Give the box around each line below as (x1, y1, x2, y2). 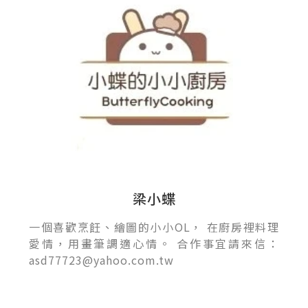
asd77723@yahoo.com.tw (29, 251, 174, 268)
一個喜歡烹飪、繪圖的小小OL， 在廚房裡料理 (29, 218, 279, 235)
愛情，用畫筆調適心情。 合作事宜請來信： (29, 234, 279, 252)
